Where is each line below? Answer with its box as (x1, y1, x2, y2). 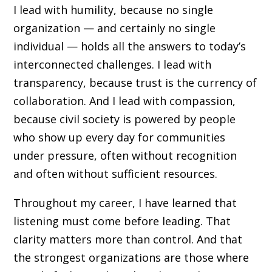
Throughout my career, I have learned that (13, 195, 237, 210)
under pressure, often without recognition (13, 148, 237, 163)
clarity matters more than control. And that (13, 231, 242, 246)
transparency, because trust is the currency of (13, 75, 257, 90)
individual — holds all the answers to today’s (13, 38, 246, 53)
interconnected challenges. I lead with (13, 56, 211, 72)
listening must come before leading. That (13, 213, 231, 228)
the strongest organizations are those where (13, 250, 249, 265)
